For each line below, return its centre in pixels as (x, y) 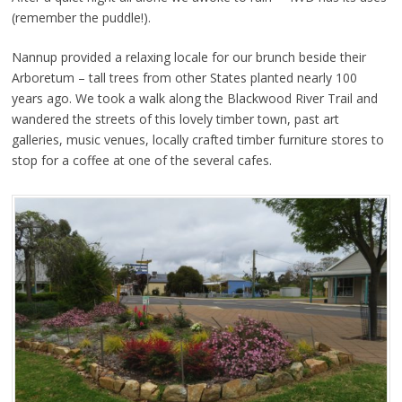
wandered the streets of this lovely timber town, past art (175, 119)
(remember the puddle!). (81, 18)
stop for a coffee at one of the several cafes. (141, 161)
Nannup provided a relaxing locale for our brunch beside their (188, 57)
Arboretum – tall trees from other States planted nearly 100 (184, 78)
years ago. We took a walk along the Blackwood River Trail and (194, 99)
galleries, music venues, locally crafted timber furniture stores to (197, 140)
